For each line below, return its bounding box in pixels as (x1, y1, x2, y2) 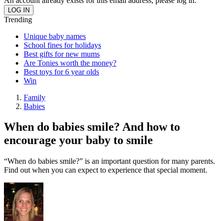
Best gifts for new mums (24, 49, 100, 58)
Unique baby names (24, 32, 86, 40)
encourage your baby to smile (4, 134, 153, 147)
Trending (4, 15, 32, 24)
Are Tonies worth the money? (24, 58, 116, 67)
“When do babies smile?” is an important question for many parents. (4, 157, 215, 166)
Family (24, 93, 45, 102)
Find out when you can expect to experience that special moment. (4, 166, 207, 175)
